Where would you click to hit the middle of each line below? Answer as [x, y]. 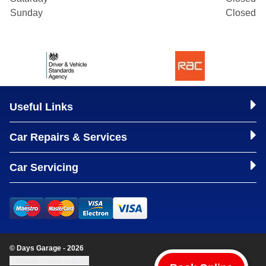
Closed [241, 13]
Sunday [26, 13]
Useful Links [41, 107]
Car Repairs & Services [68, 137]
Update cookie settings [52, 261]
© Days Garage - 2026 [47, 248]
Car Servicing [44, 167]
